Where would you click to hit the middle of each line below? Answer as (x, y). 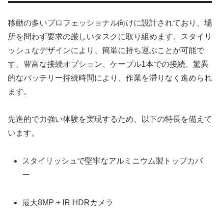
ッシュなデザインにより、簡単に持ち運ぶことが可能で (106, 50)
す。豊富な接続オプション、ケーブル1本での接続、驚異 (108, 64)
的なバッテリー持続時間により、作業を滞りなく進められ (110, 78)
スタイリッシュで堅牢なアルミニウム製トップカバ (113, 161)
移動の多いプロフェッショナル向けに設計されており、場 (110, 23)
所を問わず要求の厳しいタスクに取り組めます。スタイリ (110, 36)
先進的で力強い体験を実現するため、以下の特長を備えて (110, 119)
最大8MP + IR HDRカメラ (68, 202)
